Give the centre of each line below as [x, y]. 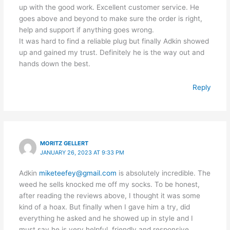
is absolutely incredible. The [163, 173]
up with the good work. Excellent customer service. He [109, 7]
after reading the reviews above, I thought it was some [109, 196]
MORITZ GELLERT [64, 143]
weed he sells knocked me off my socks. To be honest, [109, 185]
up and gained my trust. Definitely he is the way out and [111, 53]
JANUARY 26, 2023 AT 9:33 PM [82, 153]
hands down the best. [54, 64]
